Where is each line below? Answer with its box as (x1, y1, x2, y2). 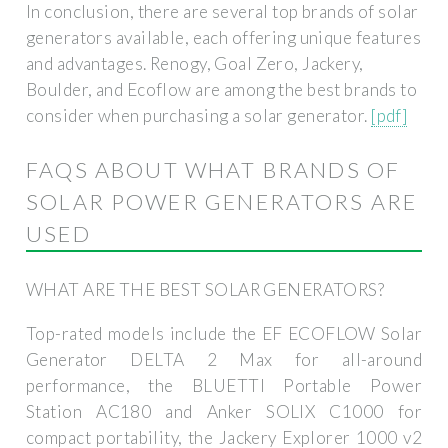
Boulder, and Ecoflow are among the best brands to (26, 79, 418, 101)
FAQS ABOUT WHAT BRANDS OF (26, 157, 401, 184)
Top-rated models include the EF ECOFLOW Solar (26, 322, 422, 344)
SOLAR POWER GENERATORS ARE (26, 189, 418, 216)
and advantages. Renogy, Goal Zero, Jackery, (26, 53, 364, 75)
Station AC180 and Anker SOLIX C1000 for (26, 400, 422, 422)
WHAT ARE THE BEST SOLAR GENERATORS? (26, 279, 385, 301)
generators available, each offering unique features (26, 27, 422, 49)
